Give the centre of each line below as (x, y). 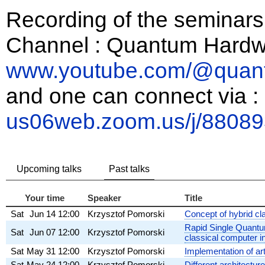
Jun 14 (43, 214)
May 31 (41, 251)
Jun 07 (43, 232)
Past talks (129, 169)
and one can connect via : (132, 96)
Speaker (104, 198)
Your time (45, 198)
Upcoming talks (49, 169)
